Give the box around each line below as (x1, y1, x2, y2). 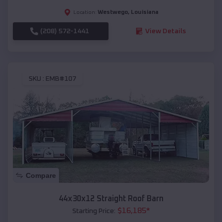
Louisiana (130, 9, 159, 15)
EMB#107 (46, 75, 76, 83)
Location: (73, 9, 97, 15)
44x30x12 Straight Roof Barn (58, 195, 164, 203)
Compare (26, 171, 56, 180)
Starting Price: (72, 208, 115, 215)
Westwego (97, 9, 128, 15)
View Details (145, 27, 186, 35)
